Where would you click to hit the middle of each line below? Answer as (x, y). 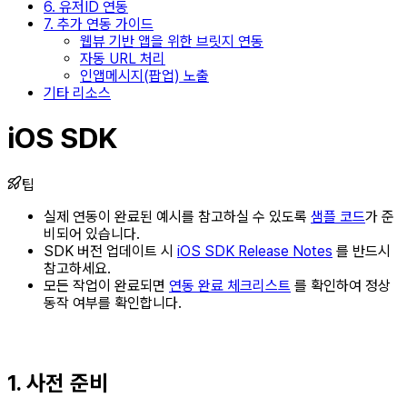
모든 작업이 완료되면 (106, 285)
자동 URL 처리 (123, 58)
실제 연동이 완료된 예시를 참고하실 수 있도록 (177, 216)
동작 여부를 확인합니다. (113, 303)
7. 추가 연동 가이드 (99, 24)
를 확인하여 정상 (341, 285)
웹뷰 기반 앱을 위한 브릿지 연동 (172, 41)
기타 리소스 (77, 93)
